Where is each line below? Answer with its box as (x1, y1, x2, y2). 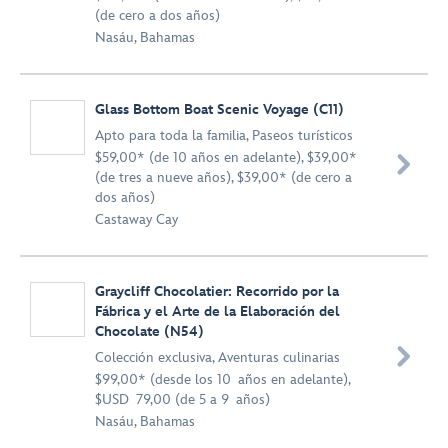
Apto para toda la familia (95, 127, 246, 144)
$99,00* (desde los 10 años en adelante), (95, 371, 350, 388)
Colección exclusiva (95, 349, 212, 366)
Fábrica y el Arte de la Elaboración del (95, 303, 340, 320)
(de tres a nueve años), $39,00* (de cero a (95, 169, 352, 186)
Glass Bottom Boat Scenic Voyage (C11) (95, 101, 344, 118)
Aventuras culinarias (218, 349, 340, 366)
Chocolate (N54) (95, 323, 204, 340)
